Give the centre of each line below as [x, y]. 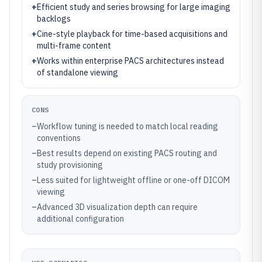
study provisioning [70, 165]
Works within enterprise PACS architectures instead [130, 61]
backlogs [54, 19]
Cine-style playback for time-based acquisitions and [132, 34]
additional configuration [80, 219]
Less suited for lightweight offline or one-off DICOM [133, 180]
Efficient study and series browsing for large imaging [134, 7]
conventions [59, 138]
